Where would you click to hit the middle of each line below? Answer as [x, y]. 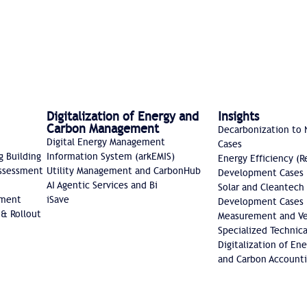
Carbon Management [102, 129]
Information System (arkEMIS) [110, 157]
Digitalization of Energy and [122, 116]
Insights [239, 116]
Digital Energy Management [106, 142]
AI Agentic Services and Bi [102, 185]
